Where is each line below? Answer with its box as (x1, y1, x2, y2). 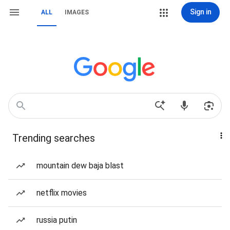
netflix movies (36, 188, 87, 198)
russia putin (36, 215, 77, 225)
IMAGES (65, 9, 89, 16)
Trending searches (12, 132, 95, 144)
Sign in (189, 8, 212, 16)
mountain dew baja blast (36, 161, 124, 170)
